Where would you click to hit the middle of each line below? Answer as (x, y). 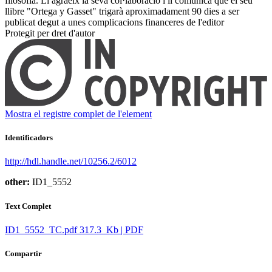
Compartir (23, 253)
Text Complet (28, 206)
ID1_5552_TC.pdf (41, 229)
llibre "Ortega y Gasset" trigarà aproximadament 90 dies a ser (122, 12)
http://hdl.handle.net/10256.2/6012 (71, 161)
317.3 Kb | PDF (111, 229)
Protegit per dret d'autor (50, 33)
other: (17, 182)
